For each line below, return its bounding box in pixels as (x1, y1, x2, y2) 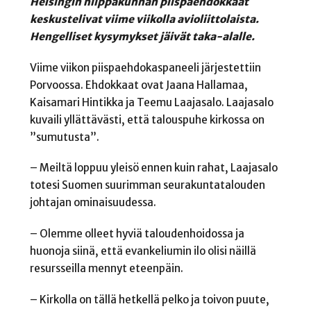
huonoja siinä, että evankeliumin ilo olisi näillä (29, 244, 256, 258)
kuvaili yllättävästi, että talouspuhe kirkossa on (29, 112, 264, 126)
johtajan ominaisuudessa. (29, 196, 156, 210)
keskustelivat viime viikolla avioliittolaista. (29, 12, 259, 26)
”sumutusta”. (29, 130, 99, 144)
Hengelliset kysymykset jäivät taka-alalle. (29, 30, 255, 44)
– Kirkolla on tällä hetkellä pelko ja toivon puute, (29, 292, 269, 306)
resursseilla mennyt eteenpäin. (29, 262, 183, 276)
